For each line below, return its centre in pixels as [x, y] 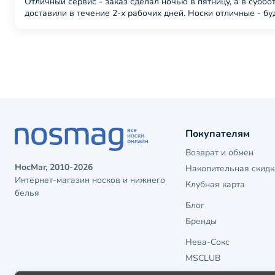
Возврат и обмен [220, 153]
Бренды [201, 221]
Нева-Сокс [208, 242]
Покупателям [218, 134]
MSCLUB [203, 258]
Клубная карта [215, 184]
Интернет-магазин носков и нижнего [90, 180]
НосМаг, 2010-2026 [54, 167]
